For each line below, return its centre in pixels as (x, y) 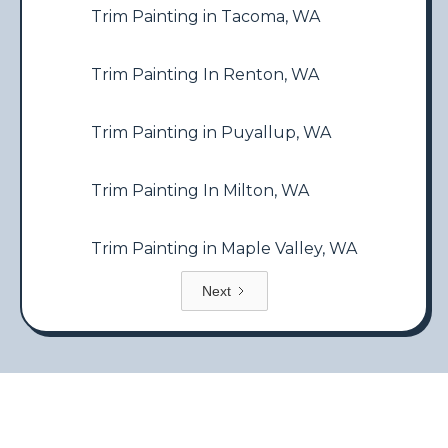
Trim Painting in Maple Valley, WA (224, 248)
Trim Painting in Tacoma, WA (205, 16)
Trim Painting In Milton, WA (200, 190)
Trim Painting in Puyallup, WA (211, 132)
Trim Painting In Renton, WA (205, 74)
